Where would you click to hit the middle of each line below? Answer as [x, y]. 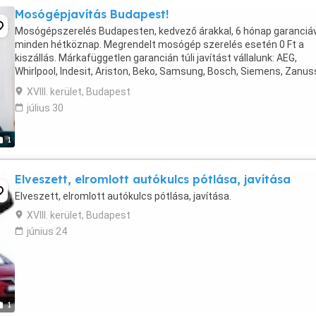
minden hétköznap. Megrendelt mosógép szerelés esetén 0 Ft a [159, 44]
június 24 [47, 231]
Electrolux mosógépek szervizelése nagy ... [111, 85]
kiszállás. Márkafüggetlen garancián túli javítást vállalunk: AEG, [156, 58]
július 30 [45, 108]
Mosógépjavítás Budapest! [92, 14]
